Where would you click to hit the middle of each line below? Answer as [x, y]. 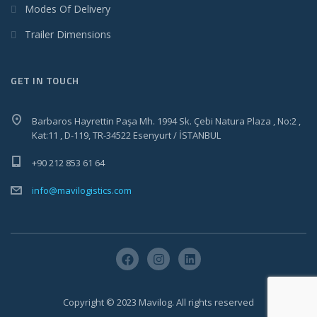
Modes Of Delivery [68, 9]
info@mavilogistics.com [82, 191]
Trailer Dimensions [68, 35]
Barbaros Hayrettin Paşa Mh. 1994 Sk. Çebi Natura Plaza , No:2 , [166, 121]
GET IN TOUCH [45, 81]
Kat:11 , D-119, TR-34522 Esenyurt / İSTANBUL [126, 136]
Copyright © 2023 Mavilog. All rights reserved [158, 302]
